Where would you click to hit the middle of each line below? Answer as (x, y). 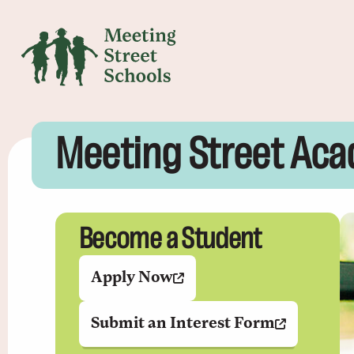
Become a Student (170, 239)
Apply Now (132, 278)
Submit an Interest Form (183, 324)
